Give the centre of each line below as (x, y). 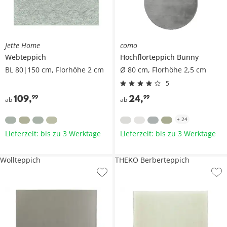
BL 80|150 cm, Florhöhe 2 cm (54, 69)
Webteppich (26, 57)
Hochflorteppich (148, 57)
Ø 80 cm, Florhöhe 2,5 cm (163, 69)
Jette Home (23, 45)
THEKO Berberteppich (152, 160)
